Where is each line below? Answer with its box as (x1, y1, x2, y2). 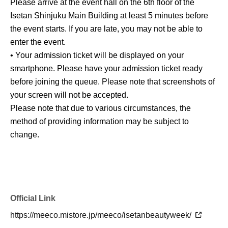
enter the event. (10, 37, 66, 46)
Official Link (10, 193, 55, 203)
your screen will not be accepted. (10, 90, 128, 99)
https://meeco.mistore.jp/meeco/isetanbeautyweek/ (10, 210, 193, 219)
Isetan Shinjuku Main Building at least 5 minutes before (10, 11, 208, 20)
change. (10, 130, 39, 139)
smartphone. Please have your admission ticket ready (10, 64, 203, 73)
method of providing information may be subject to (10, 117, 189, 126)
